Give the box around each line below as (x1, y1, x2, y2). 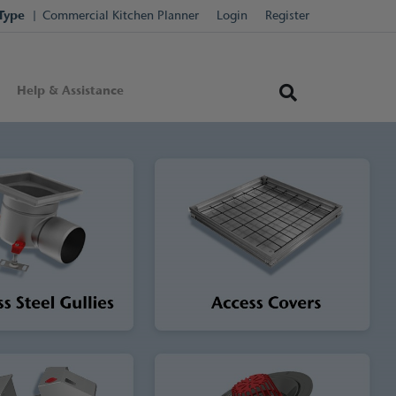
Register (265, 7, 309, 24)
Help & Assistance (17, 81, 125, 99)
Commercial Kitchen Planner (42, 7, 199, 24)
